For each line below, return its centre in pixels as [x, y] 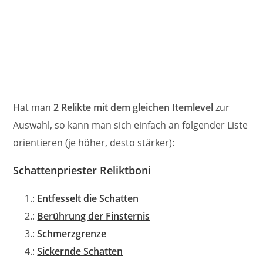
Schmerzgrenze [72, 234]
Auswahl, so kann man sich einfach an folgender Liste [131, 125]
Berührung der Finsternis [94, 216]
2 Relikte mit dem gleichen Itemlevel [134, 107]
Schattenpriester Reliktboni [82, 170]
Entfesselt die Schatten [88, 198]
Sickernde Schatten [80, 251]
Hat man [33, 107]
